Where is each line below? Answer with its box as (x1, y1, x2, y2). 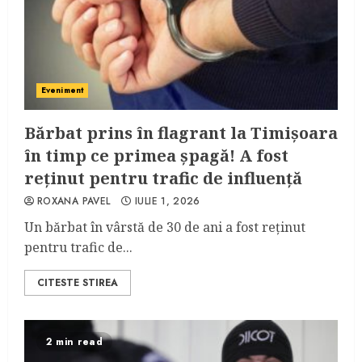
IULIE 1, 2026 (135, 194, 200, 208)
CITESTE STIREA (37, 276, 118, 290)
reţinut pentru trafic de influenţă (24, 167, 302, 189)
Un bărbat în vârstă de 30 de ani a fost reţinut (24, 218, 305, 236)
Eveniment (41, 84, 83, 96)
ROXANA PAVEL (37, 194, 111, 208)
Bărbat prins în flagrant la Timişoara (24, 122, 338, 144)
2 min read (46, 335, 103, 349)
